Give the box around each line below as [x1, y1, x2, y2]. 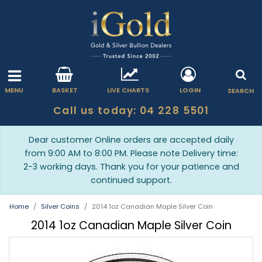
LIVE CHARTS [106, 85, 149, 95]
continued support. [90, 174, 172, 187]
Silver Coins [41, 202, 80, 212]
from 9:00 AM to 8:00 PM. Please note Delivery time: [24, 147, 238, 160]
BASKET [52, 85, 78, 95]
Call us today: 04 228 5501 [53, 104, 209, 118]
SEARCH [227, 86, 254, 96]
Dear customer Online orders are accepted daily [28, 134, 234, 146]
